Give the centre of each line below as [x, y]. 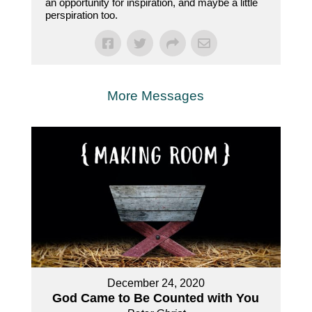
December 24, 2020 [156, 283]
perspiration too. [81, 15]
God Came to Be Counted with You [156, 298]
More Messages [156, 96]
